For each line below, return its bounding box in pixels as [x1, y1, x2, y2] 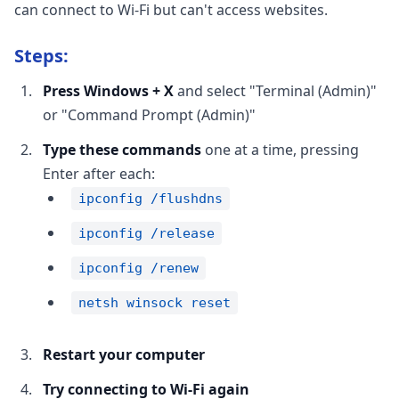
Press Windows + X [43, 81, 174, 101]
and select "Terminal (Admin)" [174, 81, 377, 101]
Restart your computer [43, 345, 205, 364]
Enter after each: [43, 164, 155, 183]
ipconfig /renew [78, 260, 199, 276]
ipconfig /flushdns [78, 191, 223, 207]
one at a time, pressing [201, 140, 359, 159]
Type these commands [43, 140, 201, 159]
